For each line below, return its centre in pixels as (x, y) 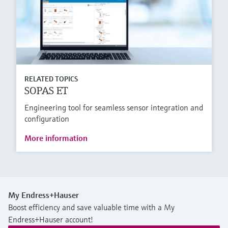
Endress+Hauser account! (51, 219)
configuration (47, 118)
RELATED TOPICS (51, 79)
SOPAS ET (46, 91)
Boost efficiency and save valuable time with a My (91, 207)
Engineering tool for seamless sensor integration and (114, 107)
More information (56, 138)
